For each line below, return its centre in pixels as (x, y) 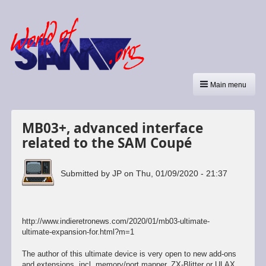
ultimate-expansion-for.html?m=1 (78, 232)
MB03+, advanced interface (112, 128)
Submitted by (87, 173)
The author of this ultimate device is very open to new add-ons (129, 254)
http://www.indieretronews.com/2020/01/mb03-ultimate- (115, 221)
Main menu (229, 85)
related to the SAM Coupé (107, 142)
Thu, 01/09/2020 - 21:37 (182, 173)
